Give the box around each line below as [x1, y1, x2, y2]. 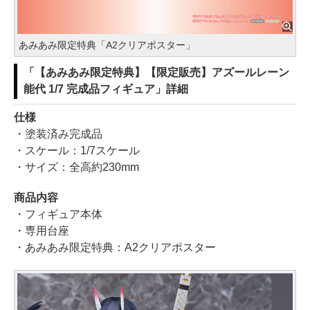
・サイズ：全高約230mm [14, 161, 139, 174]
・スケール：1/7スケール [14, 145, 140, 157]
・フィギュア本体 [14, 208, 102, 221]
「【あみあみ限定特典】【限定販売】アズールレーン [24, 66, 289, 79]
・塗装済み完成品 [14, 128, 102, 140]
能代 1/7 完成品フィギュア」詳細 [24, 83, 188, 95]
